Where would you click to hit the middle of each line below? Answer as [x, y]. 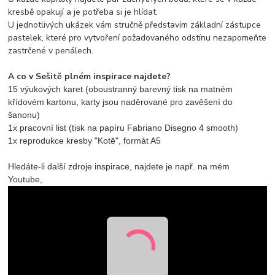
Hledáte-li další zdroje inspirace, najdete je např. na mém [119, 166]
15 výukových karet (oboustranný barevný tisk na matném [121, 89]
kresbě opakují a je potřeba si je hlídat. [83, 12]
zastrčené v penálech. [51, 50]
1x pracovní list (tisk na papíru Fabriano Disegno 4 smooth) [123, 127]
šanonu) [24, 114]
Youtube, [27, 179]
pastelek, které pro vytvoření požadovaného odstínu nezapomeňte [137, 37]
